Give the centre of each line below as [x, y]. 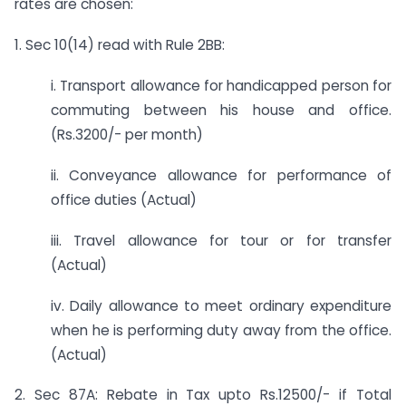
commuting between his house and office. [221, 111]
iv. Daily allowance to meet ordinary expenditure [221, 305]
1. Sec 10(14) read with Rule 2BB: [120, 45]
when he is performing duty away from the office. [221, 330]
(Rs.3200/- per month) [127, 135]
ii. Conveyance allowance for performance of [221, 175]
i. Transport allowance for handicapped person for [221, 86]
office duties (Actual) [124, 199]
